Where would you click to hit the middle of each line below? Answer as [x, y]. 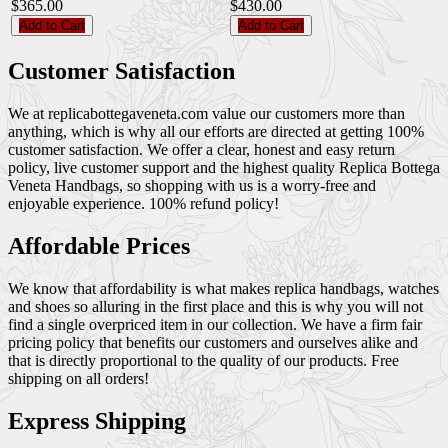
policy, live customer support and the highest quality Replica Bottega [224, 167]
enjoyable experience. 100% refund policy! [143, 203]
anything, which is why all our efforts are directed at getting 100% [216, 131]
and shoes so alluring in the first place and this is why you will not [215, 306]
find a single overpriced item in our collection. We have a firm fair [215, 324]
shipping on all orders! [78, 378]
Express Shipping [97, 420]
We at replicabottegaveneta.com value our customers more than [206, 113]
